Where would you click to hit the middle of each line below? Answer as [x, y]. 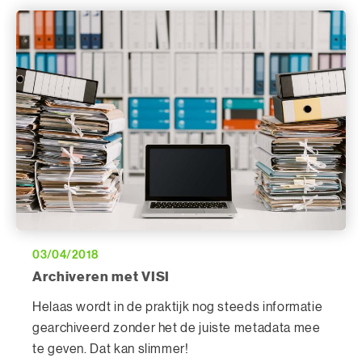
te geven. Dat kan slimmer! [111, 349]
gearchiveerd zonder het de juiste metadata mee [177, 328]
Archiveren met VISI [101, 276]
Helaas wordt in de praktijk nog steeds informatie [178, 307]
